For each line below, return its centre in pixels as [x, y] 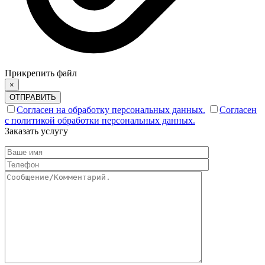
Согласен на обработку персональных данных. [111, 109]
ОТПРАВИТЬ [33, 97]
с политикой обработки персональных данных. [100, 120]
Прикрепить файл [41, 73]
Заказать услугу [36, 131]
